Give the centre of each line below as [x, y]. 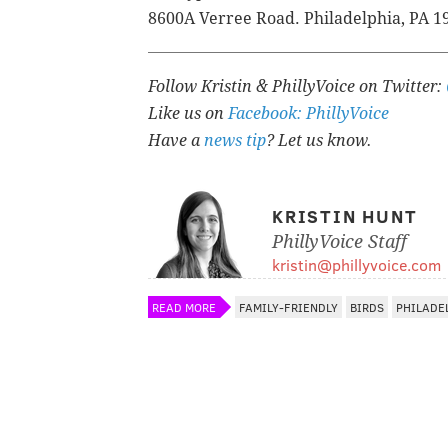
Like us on [188, 113]
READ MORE [184, 306]
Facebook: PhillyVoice [308, 113]
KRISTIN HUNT [345, 215]
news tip [235, 140]
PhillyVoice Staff [339, 241]
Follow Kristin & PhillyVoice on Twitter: [297, 86]
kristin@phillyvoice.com [356, 264]
